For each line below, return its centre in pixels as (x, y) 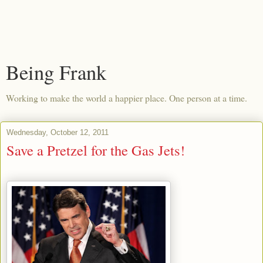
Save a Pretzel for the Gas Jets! (96, 150)
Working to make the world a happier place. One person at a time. (127, 98)
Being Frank (56, 72)
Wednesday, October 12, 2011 (58, 132)
